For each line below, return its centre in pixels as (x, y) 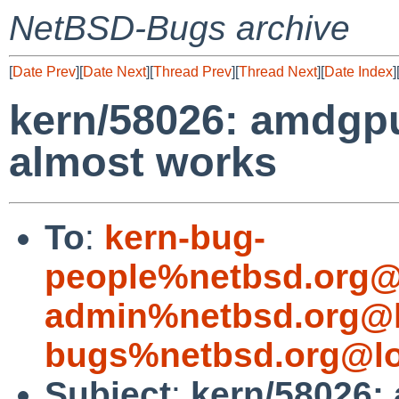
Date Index (358, 72)
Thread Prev (192, 72)
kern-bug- (185, 237)
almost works (143, 162)
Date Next (114, 72)
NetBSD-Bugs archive (179, 28)
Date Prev (44, 72)
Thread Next (278, 72)
